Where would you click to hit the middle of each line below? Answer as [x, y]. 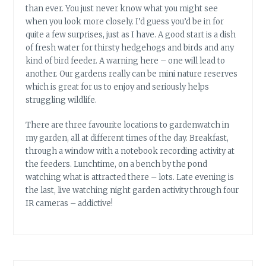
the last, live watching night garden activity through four [132, 191]
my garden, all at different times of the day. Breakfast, [127, 138]
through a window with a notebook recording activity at [130, 151]
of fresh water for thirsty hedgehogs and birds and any [130, 47]
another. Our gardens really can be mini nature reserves [132, 74]
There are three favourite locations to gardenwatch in [128, 125]
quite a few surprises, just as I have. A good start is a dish [131, 34]
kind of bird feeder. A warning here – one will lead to [126, 61]
